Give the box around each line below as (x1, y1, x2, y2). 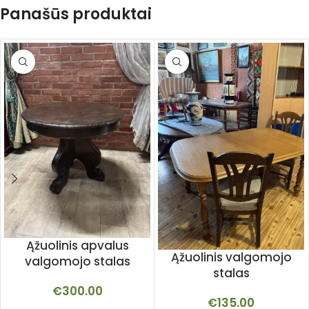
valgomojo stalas (24, 252, 130, 270)
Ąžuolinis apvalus (26, 237, 129, 254)
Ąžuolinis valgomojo (170, 248, 292, 266)
